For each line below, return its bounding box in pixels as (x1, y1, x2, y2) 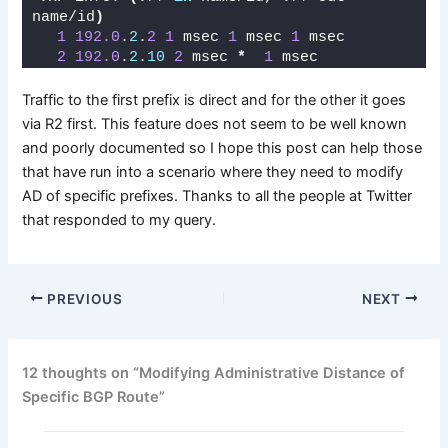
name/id (32, 8, 96, 26)
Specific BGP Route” (22, 388, 166, 407)
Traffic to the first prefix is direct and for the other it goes (22, 90, 407, 109)
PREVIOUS (43, 290, 123, 307)
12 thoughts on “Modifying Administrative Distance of (22, 364, 406, 383)
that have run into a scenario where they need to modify (22, 162, 404, 181)
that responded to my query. (22, 210, 217, 229)
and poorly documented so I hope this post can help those (22, 138, 423, 157)
